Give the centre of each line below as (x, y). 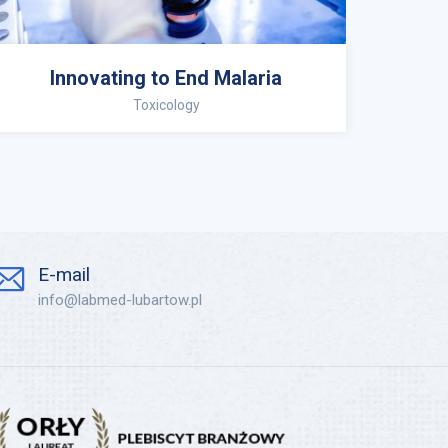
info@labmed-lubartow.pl (120, 300)
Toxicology (166, 105)
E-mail (64, 274)
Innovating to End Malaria (166, 78)
